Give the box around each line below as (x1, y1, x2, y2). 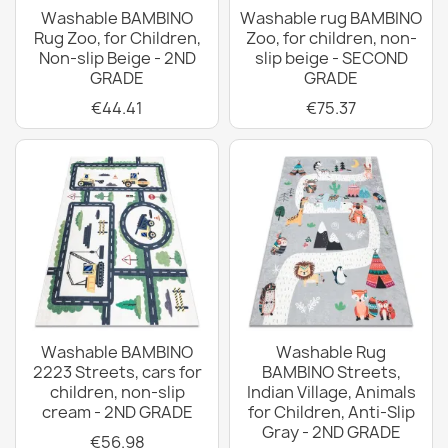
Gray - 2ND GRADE (261, 421, 401, 443)
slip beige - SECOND (254, 47, 408, 69)
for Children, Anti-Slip (247, 401, 415, 423)
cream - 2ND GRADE (41, 401, 193, 423)
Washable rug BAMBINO (240, 7, 422, 29)
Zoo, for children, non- (245, 27, 417, 49)
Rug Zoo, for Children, (33, 27, 201, 49)
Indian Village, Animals (246, 381, 416, 403)
